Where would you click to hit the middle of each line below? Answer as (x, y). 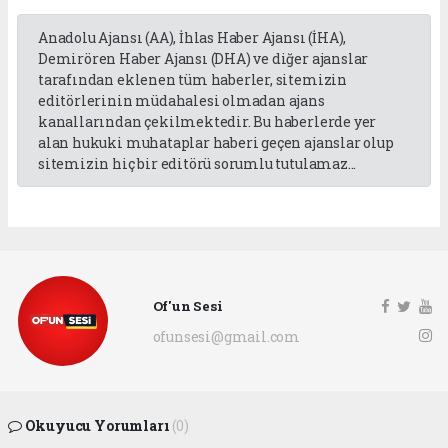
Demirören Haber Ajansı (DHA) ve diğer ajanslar (203, 59)
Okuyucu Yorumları (97, 426)
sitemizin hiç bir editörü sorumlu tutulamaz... (197, 164)
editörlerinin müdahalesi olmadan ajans (181, 101)
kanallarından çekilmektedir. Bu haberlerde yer (207, 122)
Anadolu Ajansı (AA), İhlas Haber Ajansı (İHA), (192, 38)
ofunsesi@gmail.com (226, 336)
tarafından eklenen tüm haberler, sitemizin (192, 80)
